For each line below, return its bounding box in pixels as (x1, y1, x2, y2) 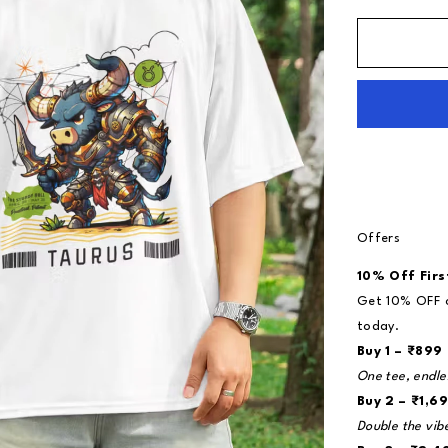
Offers (356, 232, 401, 246)
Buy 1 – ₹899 (356, 345, 443, 359)
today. (356, 320, 400, 334)
